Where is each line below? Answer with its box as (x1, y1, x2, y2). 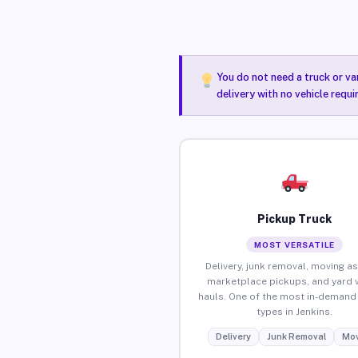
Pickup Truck (257, 212, 332, 225)
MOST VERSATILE (254, 239, 336, 249)
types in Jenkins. (257, 305, 333, 317)
